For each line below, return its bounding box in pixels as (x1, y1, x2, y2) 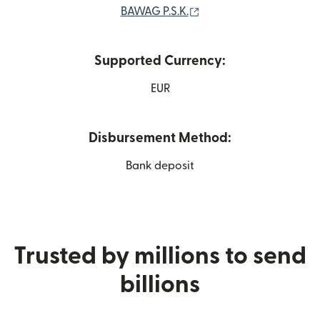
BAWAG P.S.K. (120, 5, 189, 17)
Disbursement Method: (89, 131, 231, 145)
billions (120, 272, 200, 296)
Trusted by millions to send (14, 244, 306, 268)
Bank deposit (126, 159, 194, 171)
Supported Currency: (94, 54, 226, 68)
